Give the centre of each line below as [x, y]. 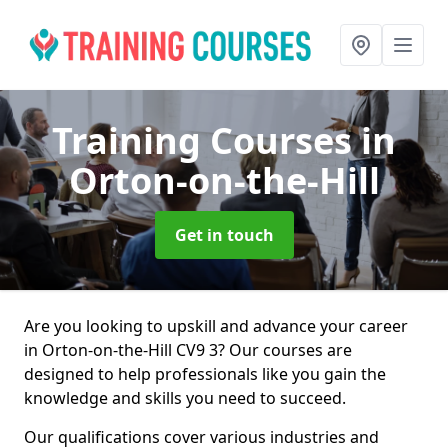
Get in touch [224, 235]
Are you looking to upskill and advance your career [216, 326]
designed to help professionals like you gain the [205, 374]
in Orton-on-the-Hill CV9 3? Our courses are [188, 350]
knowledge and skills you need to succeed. [185, 398]
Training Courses [206, 140]
